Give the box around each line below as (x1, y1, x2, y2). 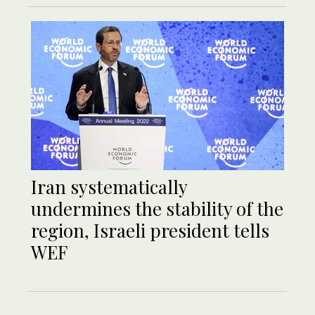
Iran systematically (31, 174, 187, 200)
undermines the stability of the (31, 196, 283, 221)
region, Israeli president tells (31, 218, 269, 243)
